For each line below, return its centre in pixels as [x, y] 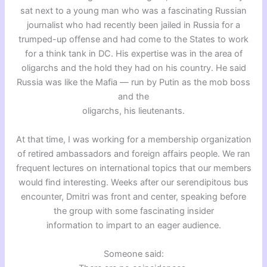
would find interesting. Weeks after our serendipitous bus [133, 182]
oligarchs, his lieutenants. [133, 111]
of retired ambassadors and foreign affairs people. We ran [133, 153]
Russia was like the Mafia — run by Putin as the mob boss [133, 82]
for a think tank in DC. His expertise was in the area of [133, 53]
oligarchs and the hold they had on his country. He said [133, 68]
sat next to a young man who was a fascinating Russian [133, 10]
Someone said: [133, 254]
